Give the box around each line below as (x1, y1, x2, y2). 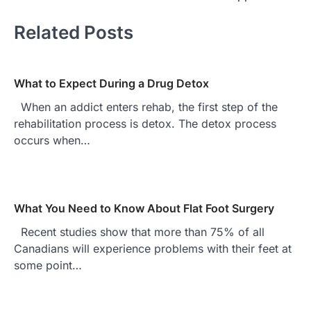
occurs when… (14, 133, 90, 147)
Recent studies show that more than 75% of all (14, 224, 264, 239)
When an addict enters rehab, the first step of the (14, 99, 278, 114)
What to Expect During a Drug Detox (14, 76, 209, 90)
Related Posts (14, 21, 133, 43)
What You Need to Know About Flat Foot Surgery (14, 201, 274, 215)
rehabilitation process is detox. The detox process (14, 116, 276, 131)
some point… (14, 258, 82, 272)
